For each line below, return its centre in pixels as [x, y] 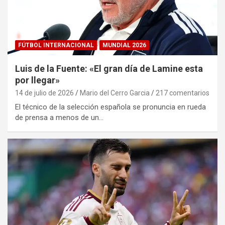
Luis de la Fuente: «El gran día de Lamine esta [109, 69]
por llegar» [37, 80]
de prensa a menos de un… [59, 118]
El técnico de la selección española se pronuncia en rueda [110, 107]
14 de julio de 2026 [44, 93]
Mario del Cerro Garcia [115, 93]
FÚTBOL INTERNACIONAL [56, 45]
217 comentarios [183, 93]
